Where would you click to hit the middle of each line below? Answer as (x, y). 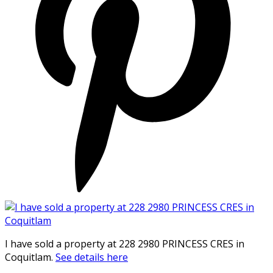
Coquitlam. (30, 257)
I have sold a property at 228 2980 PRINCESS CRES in (125, 243)
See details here (92, 257)
